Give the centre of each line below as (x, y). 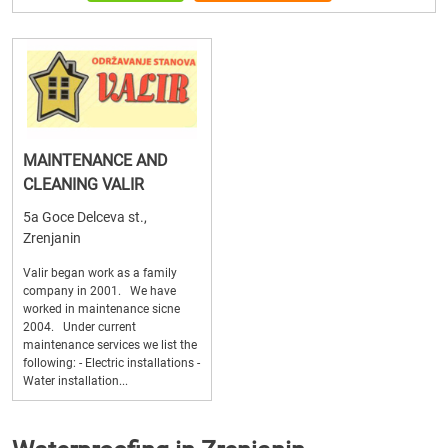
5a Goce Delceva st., (85, 217)
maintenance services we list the (110, 345)
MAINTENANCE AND (95, 160)
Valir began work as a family (100, 273)
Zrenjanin (52, 238)
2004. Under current (79, 327)
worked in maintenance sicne (101, 309)
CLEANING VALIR (83, 184)
